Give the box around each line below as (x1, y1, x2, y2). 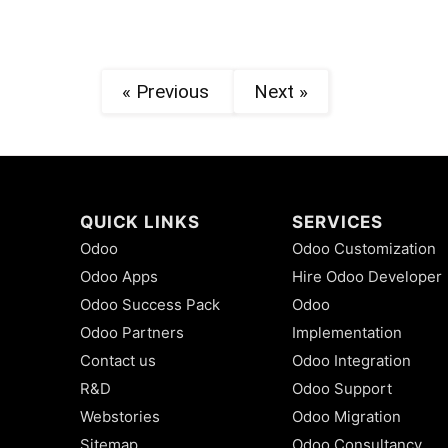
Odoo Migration (292, 406, 402, 426)
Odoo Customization (292, 238, 437, 258)
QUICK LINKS (80, 211, 200, 232)
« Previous (122, 80, 214, 104)
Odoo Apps (80, 266, 158, 286)
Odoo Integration (292, 350, 412, 370)
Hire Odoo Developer (292, 266, 443, 286)
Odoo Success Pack (80, 294, 220, 314)
